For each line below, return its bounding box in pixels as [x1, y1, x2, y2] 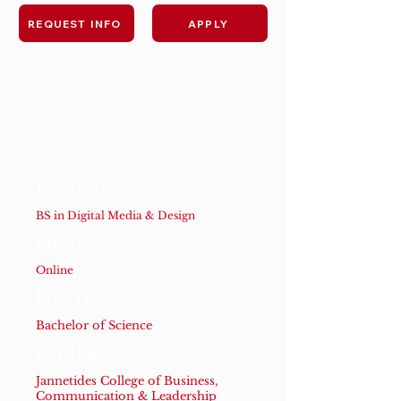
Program [36, 179, 112, 200]
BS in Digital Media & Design [36, 209, 195, 222]
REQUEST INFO [28, 16, 122, 30]
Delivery [36, 231, 119, 254]
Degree [36, 286, 106, 309]
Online [36, 263, 73, 277]
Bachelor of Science [36, 318, 152, 333]
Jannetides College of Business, [36, 373, 218, 388]
